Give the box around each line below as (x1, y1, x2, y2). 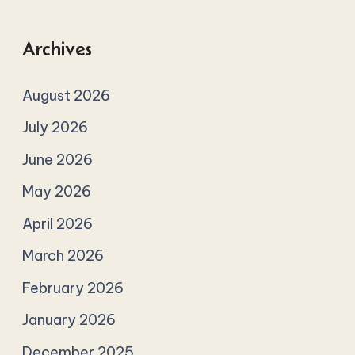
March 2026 (22, 246, 105, 265)
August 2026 (22, 86, 111, 105)
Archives (22, 36, 93, 59)
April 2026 (22, 214, 94, 233)
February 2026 (22, 278, 124, 297)
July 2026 (22, 118, 89, 137)
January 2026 (22, 311, 116, 330)
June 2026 (22, 150, 94, 169)
